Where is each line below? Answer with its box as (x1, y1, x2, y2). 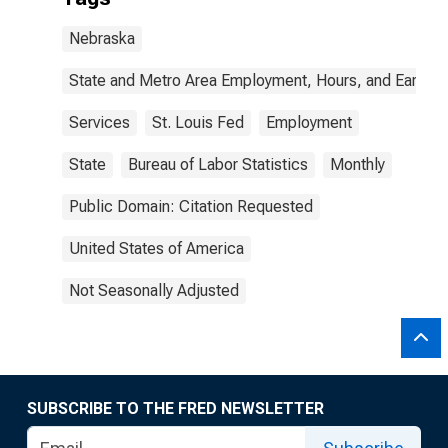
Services (69, 113, 130, 132)
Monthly (330, 155, 385, 174)
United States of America (69, 239, 244, 258)
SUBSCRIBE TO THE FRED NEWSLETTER (27, 399, 324, 418)
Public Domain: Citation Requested (69, 197, 313, 216)
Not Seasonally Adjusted (69, 281, 239, 300)
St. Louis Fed (152, 113, 244, 132)
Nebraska (69, 29, 135, 48)
